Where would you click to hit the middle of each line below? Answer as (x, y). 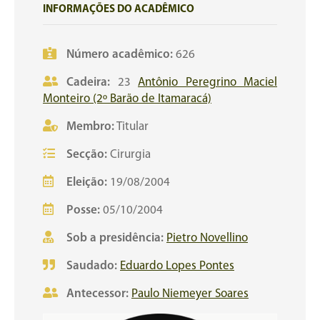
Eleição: (87, 182)
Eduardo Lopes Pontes (177, 266)
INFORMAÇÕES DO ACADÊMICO (119, 10)
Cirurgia (129, 155)
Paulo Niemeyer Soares (190, 294)
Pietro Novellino (207, 238)
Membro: (90, 127)
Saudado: (92, 266)
